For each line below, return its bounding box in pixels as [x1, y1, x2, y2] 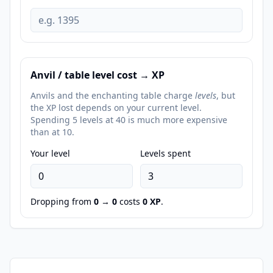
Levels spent [140, 147, 191, 159]
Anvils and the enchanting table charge [30, 90, 195, 101]
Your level [30, 147, 70, 159]
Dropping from [30, 196, 94, 207]
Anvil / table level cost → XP [30, 68, 165, 82]
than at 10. [30, 126, 74, 138]
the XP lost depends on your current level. [30, 102, 202, 113]
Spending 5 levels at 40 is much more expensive [30, 114, 227, 126]
